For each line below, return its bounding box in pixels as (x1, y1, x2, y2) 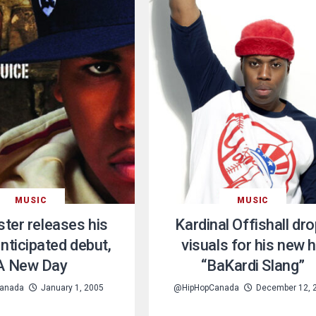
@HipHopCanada (174, 282, 240, 293)
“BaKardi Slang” (201, 256, 305, 274)
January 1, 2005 (40, 282, 104, 293)
